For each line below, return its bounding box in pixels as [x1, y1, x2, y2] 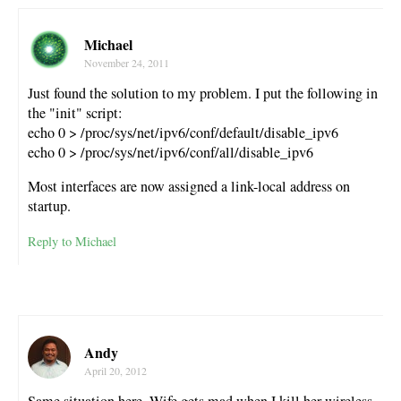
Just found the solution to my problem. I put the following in [28, 83, 378, 104]
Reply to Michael [28, 232, 116, 250]
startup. [28, 196, 71, 217]
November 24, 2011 [84, 55, 169, 71]
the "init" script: [28, 103, 123, 124]
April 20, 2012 [84, 363, 147, 378]
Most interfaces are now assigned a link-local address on [28, 176, 350, 197]
